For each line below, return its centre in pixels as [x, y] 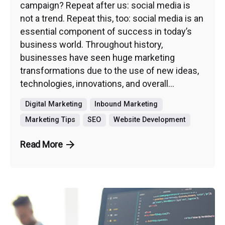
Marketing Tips [50, 120]
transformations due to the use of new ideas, [109, 70]
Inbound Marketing [126, 104]
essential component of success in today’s [106, 31]
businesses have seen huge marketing [97, 57]
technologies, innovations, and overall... [97, 83]
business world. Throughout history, [91, 44]
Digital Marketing [53, 104]
